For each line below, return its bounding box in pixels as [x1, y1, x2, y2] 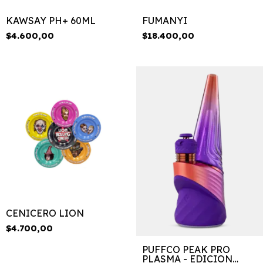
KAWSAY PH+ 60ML [6, 14, 96, 26]
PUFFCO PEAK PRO [141, 243, 230, 255]
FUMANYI [141, 14, 187, 26]
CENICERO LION [6, 207, 84, 219]
